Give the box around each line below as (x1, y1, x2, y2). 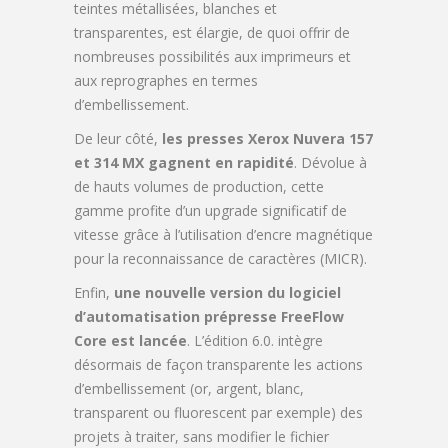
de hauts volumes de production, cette (74, 177, 324, 197)
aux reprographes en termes (74, 71, 258, 91)
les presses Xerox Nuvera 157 (162, 129, 373, 149)
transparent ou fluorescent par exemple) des (74, 403, 363, 423)
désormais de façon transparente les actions (74, 355, 363, 375)
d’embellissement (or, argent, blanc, (74, 379, 304, 399)
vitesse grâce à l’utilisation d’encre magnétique (74, 225, 373, 245)
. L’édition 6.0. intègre (187, 331, 323, 351)
